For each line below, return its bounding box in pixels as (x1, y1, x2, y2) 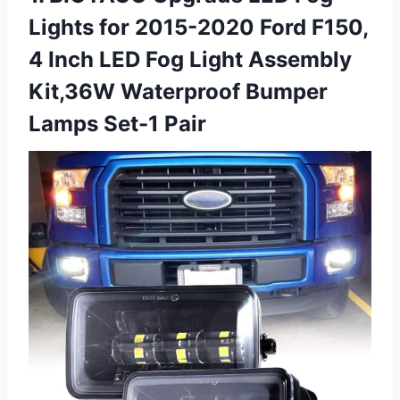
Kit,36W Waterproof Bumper (29, 78, 328, 104)
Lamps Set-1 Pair (29, 110, 206, 137)
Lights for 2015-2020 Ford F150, (29, 13, 368, 40)
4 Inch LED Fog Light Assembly (29, 46, 352, 72)
